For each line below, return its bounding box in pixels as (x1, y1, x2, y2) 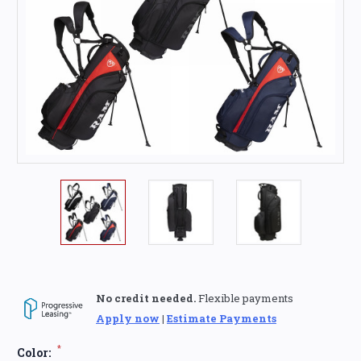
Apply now (96, 310, 160, 326)
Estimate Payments (167, 310, 276, 326)
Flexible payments (196, 290, 293, 305)
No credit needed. (96, 290, 196, 305)
